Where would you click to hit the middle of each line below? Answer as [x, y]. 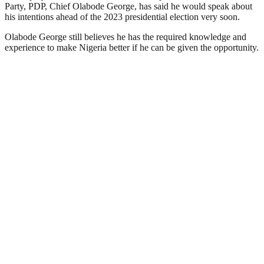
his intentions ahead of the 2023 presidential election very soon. [122, 16]
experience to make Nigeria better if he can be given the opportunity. [132, 47]
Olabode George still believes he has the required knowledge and [126, 37]
